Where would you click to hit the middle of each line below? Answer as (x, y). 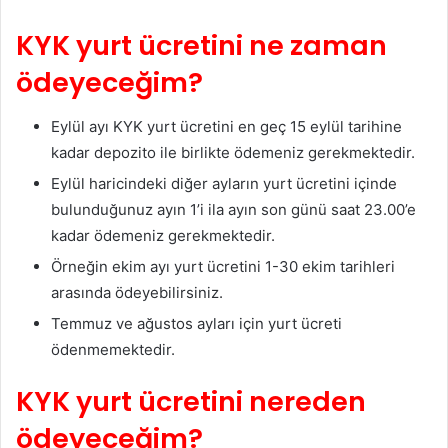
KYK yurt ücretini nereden (191, 402)
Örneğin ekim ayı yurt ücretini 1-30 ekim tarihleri (223, 267)
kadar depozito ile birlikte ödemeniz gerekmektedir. (233, 153)
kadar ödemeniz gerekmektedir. (163, 236)
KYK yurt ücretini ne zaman (201, 45)
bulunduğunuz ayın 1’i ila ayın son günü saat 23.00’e (233, 210)
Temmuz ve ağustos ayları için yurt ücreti (196, 324)
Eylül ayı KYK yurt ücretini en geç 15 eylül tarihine (226, 127)
